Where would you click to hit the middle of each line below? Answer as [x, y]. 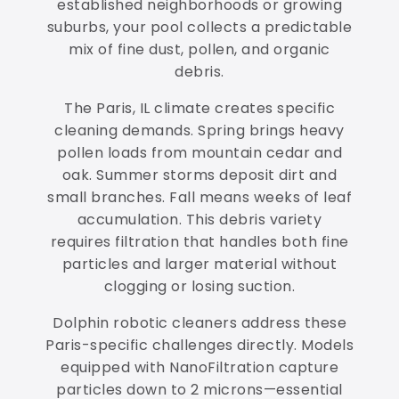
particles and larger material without [199, 265]
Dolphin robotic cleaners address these [199, 323]
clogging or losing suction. [199, 287]
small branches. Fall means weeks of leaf [199, 198]
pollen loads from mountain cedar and [199, 153]
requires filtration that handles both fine [199, 242]
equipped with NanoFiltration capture [199, 368]
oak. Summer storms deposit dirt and [199, 175]
